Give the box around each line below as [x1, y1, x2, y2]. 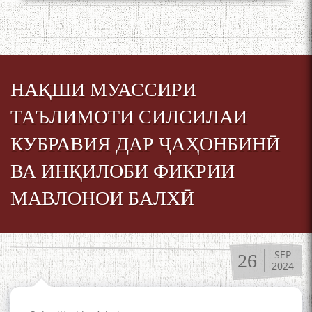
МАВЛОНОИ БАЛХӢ [10, 187, 194, 210]
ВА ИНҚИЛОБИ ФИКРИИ [10, 160, 235, 182]
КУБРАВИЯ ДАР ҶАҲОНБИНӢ [10, 133, 280, 155]
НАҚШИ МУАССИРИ [10, 79, 196, 101]
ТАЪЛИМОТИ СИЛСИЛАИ [10, 106, 247, 128]
